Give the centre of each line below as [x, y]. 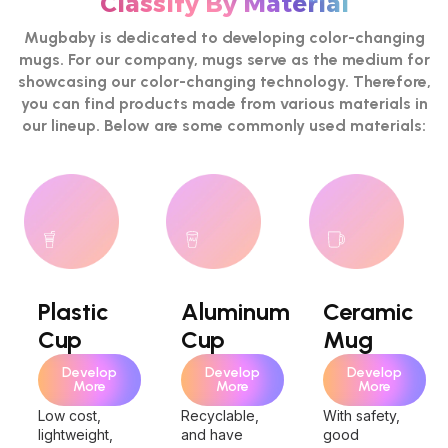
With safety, [362, 415]
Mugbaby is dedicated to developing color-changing [224, 37]
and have [211, 434]
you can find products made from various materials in [224, 103]
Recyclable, [219, 415]
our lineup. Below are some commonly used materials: [224, 125]
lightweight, [75, 434]
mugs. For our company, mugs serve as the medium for [224, 59]
